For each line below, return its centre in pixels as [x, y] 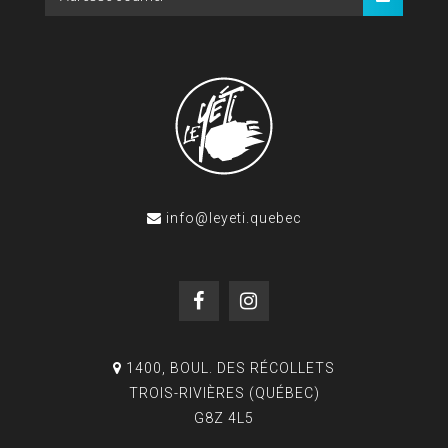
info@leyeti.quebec [233, 218]
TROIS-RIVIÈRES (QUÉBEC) [224, 393]
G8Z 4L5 [224, 418]
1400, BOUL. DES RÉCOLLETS [230, 368]
